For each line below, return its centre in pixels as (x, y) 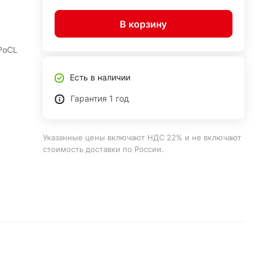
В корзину (144, 24)
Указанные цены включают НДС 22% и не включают (142, 137)
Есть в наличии (100, 77)
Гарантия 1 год (100, 98)
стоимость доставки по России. (103, 149)
